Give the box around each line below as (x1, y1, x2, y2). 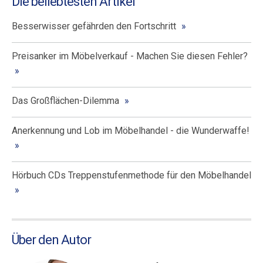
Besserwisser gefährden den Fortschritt (12, 21, 176, 32)
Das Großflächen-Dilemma (12, 95, 119, 106)
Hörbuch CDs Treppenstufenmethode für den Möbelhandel (12, 170, 251, 181)
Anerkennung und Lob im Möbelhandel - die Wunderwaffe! (12, 125, 249, 136)
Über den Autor (12, 232, 91, 247)
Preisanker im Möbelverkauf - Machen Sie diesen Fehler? (12, 50, 248, 62)
